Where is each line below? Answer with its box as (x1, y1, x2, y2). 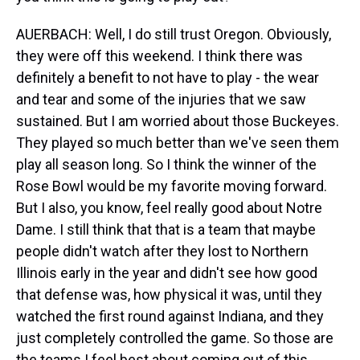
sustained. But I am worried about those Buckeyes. (16, 112, 339, 129)
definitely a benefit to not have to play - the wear (16, 69, 319, 86)
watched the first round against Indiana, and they (16, 308, 324, 325)
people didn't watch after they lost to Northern (16, 243, 309, 260)
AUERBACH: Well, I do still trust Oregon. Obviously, (16, 26, 331, 43)
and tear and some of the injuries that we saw (16, 91, 306, 108)
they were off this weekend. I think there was (16, 47, 303, 64)
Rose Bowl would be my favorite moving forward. (16, 178, 327, 194)
